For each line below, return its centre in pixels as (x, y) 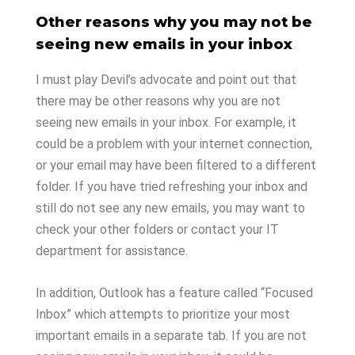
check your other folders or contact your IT (157, 229)
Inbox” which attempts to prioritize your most (163, 314)
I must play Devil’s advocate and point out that (166, 80)
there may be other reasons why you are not (158, 101)
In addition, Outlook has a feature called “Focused (174, 293)
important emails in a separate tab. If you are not (171, 336)
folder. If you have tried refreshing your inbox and (172, 187)
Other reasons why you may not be (174, 22)
